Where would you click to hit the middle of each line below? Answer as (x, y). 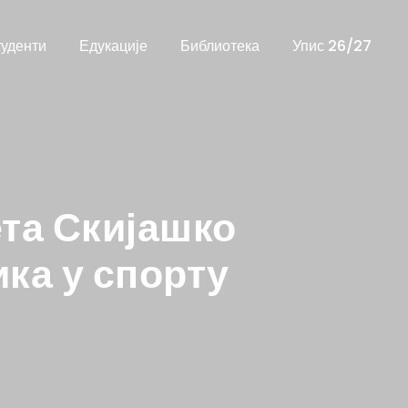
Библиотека (220, 46)
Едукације (113, 46)
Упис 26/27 (332, 46)
